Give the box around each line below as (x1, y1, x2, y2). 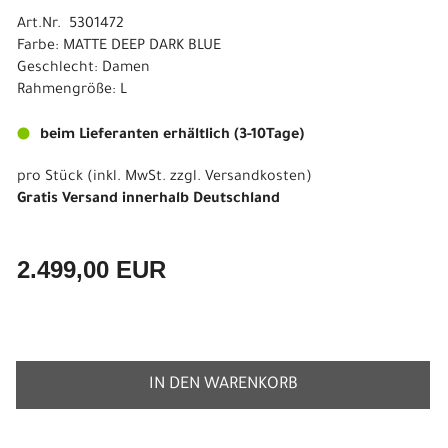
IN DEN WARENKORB (148, 376, 298, 394)
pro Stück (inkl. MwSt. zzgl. (17, 170, 205, 186)
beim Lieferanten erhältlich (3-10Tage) (40, 128, 304, 144)
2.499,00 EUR (17, 256, 166, 283)
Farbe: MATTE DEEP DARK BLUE (17, 39, 221, 55)
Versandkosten (205, 170, 306, 186)
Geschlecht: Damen (17, 61, 150, 77)
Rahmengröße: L (17, 83, 127, 99)
